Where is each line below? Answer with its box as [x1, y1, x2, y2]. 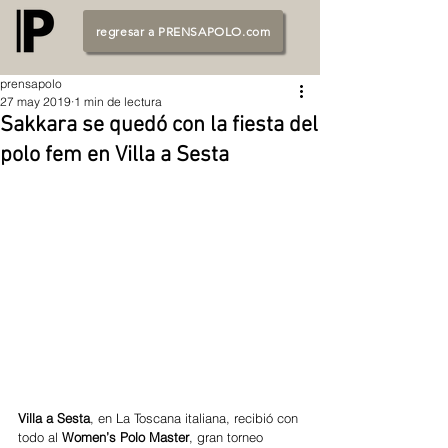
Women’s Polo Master [62, 428, 189, 445]
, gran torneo [189, 428, 267, 445]
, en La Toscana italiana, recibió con [90, 409, 302, 426]
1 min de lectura [74, 94, 162, 109]
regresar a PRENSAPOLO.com [95, 23, 271, 39]
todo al [18, 428, 62, 445]
